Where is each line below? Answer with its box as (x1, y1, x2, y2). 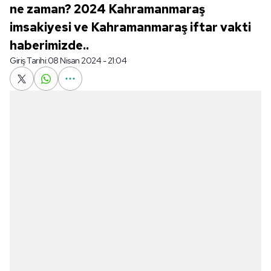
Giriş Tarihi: (10, 55, 48, 66)
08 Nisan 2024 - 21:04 (47, 55, 126, 66)
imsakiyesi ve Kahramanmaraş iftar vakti (10, 19, 251, 35)
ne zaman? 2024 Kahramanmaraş (10, 1, 205, 17)
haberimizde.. (10, 38, 89, 53)
